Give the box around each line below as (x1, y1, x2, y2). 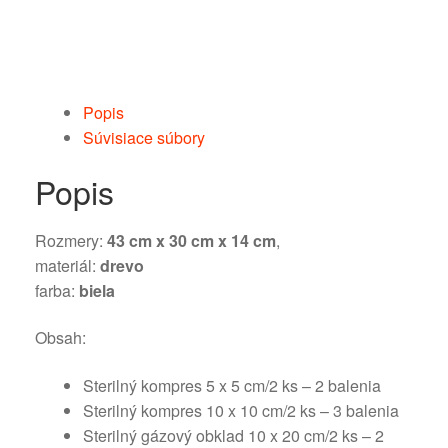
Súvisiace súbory (83, 125, 205, 149)
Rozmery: (35, 228, 107, 252)
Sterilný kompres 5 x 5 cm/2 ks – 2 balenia (83, 373, 381, 397)
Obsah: (35, 326, 86, 350)
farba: (35, 278, 79, 302)
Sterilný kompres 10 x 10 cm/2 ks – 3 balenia (83, 398, 399, 422)
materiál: (35, 253, 100, 277)
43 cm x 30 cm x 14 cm (107, 228, 276, 252)
